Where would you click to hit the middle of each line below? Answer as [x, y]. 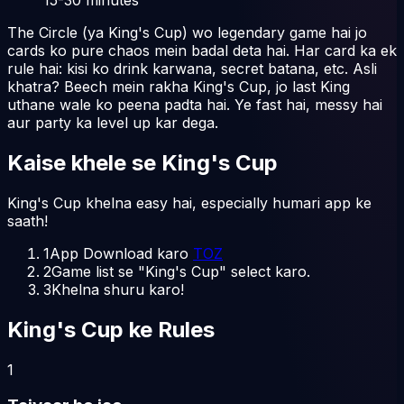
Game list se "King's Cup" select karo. [181, 271]
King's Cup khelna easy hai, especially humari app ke [189, 202]
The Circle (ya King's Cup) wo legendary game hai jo [187, 32]
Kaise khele [67, 162]
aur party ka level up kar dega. [113, 122]
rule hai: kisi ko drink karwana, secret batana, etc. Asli [192, 68]
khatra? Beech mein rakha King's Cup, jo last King [179, 86]
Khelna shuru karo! [118, 289]
